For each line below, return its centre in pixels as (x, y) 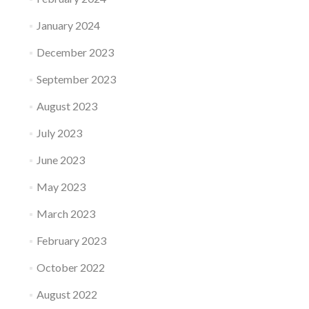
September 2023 (76, 79)
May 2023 (61, 187)
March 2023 (66, 214)
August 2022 (67, 295)
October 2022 (70, 268)
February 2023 (71, 241)
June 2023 (60, 160)
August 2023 (67, 106)
